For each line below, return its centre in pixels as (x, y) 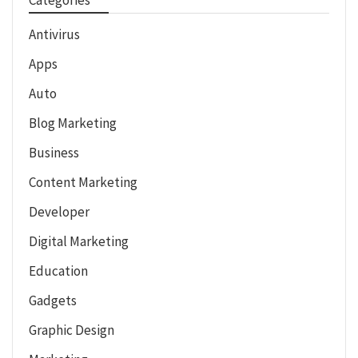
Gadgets (53, 300)
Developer (59, 211)
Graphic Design (72, 330)
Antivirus (54, 34)
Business (54, 152)
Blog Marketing (73, 123)
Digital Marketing (79, 241)
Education (58, 270)
